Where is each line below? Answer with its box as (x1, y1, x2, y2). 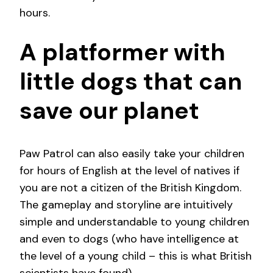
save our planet (19, 95, 199, 126)
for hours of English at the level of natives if (19, 163, 239, 179)
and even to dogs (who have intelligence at (19, 232, 239, 247)
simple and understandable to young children (19, 214, 249, 230)
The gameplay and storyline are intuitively (19, 197, 233, 213)
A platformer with (19, 37, 225, 68)
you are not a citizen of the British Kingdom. (19, 180, 241, 196)
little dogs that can (19, 66, 242, 97)
